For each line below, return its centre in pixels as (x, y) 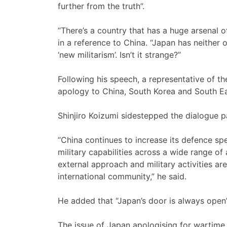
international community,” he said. (122, 177)
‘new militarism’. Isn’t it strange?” (119, 55)
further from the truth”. (101, 6)
